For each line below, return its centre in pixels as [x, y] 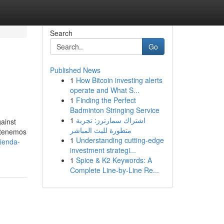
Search [61, 33]
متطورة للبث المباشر [100, 130]
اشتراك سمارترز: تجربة [110, 120]
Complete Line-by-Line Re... [114, 170]
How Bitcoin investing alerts [119, 80]
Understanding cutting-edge [120, 140]
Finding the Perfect [106, 100]
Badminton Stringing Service [114, 110]
